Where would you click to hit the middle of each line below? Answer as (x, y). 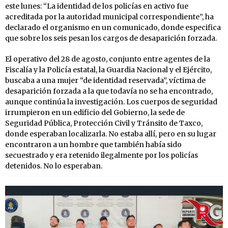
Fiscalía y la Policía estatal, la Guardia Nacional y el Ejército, (108, 69)
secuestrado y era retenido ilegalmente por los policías (102, 155)
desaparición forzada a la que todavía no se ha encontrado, (109, 91)
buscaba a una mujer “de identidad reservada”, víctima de (105, 80)
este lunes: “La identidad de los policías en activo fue (97, 6)
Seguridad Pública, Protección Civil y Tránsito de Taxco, (104, 123)
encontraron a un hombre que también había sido (93, 144)
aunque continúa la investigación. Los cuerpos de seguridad (111, 102)
